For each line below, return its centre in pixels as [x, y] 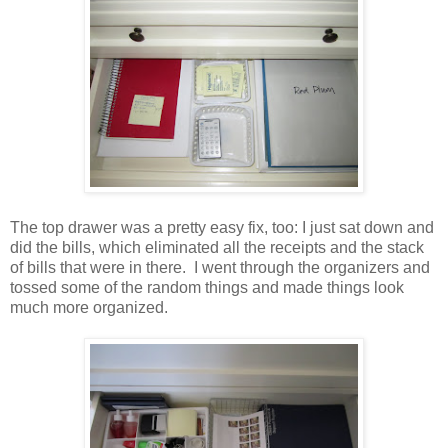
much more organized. [89, 307]
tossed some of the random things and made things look [207, 287]
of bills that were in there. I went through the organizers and [220, 267]
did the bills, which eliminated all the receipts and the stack [217, 247]
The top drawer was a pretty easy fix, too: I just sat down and [222, 227]
